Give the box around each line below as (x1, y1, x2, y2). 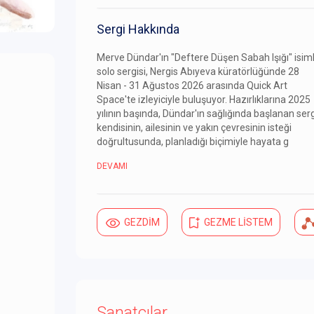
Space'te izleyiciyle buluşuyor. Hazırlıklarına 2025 (97, 94, 310, 106)
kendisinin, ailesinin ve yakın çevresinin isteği (97, 122, 292, 134)
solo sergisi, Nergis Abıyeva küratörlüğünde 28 (97, 66, 299, 78)
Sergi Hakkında (97, 22, 179, 37)
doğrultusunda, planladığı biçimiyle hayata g (97, 136, 289, 148)
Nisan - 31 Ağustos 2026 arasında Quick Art (97, 80, 287, 92)
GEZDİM (124, 217, 160, 228)
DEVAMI (97, 161, 128, 172)
